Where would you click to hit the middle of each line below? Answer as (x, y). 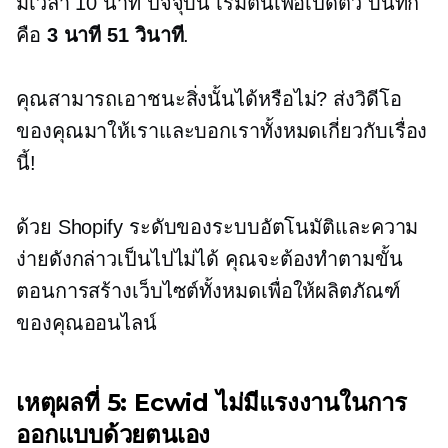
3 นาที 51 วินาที (115, 35)
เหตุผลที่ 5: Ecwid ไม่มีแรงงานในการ (212, 402)
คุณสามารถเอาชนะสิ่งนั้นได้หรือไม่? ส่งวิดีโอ (209, 99)
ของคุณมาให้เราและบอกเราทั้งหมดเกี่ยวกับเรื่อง (222, 131)
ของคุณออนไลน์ (86, 323)
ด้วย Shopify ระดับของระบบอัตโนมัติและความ (217, 227)
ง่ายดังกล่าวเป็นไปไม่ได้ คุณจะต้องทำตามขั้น (209, 259)
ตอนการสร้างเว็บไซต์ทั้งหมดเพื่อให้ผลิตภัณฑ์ (208, 291)
